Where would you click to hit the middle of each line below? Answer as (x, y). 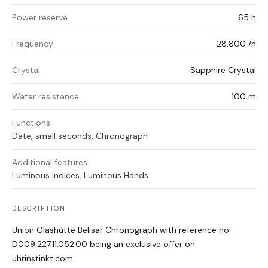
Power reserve (40, 18)
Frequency (33, 44)
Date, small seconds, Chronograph (80, 136)
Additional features (50, 162)
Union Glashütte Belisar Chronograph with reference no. (121, 230)
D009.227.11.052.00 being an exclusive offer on (103, 244)
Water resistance (45, 97)
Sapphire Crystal (223, 70)
